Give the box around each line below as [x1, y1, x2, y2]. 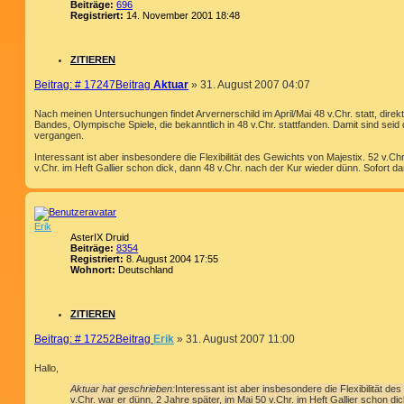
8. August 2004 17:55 [124, 252, 218, 264]
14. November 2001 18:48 [124, 9, 240, 21]
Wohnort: [70, 263, 115, 275]
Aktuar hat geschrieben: [70, 383, 175, 395]
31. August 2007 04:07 [200, 78, 310, 91]
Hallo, [34, 363, 59, 374]
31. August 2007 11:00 [186, 333, 295, 346]
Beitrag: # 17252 [34, 333, 115, 346]
